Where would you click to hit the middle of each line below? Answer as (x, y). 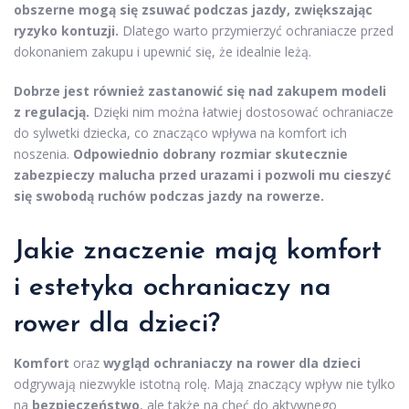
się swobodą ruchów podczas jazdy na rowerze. (169, 196)
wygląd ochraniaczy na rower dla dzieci (232, 363)
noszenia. (43, 154)
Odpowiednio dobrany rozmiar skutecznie (210, 154)
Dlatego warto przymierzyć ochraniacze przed (256, 31)
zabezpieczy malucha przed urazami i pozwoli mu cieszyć (202, 175)
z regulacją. (52, 112)
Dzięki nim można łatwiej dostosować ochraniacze (241, 112)
